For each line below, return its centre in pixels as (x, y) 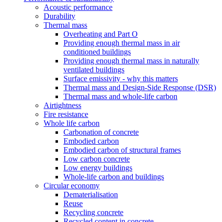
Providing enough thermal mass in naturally (131, 61)
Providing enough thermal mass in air (122, 43)
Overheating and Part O (101, 34)
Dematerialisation (91, 194)
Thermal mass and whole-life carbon (120, 96)
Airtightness (62, 105)
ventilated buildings (94, 70)
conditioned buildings (97, 52)
